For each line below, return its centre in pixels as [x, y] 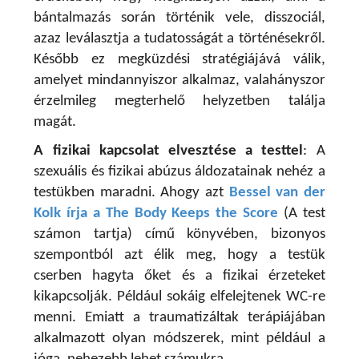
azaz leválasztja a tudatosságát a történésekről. [179, 39]
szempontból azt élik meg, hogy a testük [179, 256]
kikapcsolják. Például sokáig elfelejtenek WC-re [179, 297]
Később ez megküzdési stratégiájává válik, [179, 60]
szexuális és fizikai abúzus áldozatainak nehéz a [179, 172]
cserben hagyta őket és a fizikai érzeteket [179, 276]
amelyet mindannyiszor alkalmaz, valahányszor [179, 81]
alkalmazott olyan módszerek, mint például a [179, 339]
